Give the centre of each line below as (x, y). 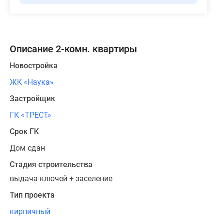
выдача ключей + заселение (61, 179)
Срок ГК (24, 132)
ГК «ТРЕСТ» (31, 115)
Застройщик (32, 99)
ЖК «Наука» (32, 82)
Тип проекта (32, 195)
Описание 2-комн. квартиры (73, 49)
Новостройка (34, 66)
